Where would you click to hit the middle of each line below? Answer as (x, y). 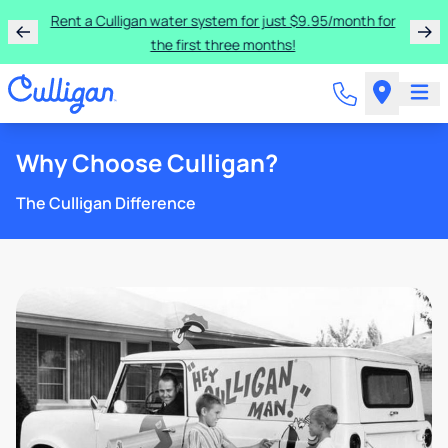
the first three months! (224, 44)
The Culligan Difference (106, 203)
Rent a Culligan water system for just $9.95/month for (224, 20)
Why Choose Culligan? (147, 162)
